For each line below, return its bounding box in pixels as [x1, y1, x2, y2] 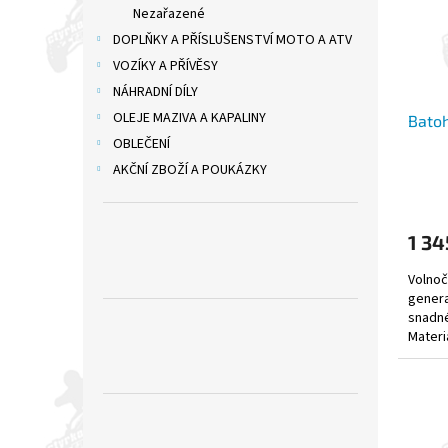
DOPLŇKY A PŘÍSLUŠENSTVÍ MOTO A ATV [113, 30, 352, 51]
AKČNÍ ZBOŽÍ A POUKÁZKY [113, 160, 267, 181]
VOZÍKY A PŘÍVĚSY [113, 56, 218, 77]
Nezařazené [133, 4, 205, 25]
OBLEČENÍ [113, 134, 170, 155]
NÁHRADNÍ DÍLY [113, 82, 198, 103]
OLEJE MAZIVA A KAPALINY [113, 108, 266, 129]
